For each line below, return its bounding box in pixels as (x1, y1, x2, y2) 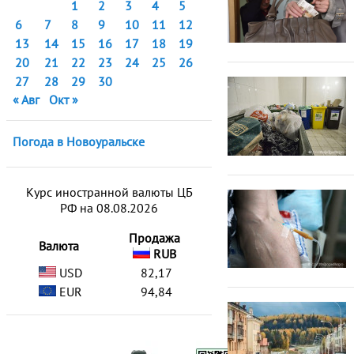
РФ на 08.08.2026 (60, 200, 158, 216)
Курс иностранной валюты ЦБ (25, 184, 193, 200)
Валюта (39, 238, 79, 254)
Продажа (129, 230, 180, 246)
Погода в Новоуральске (13, 134, 145, 149)
